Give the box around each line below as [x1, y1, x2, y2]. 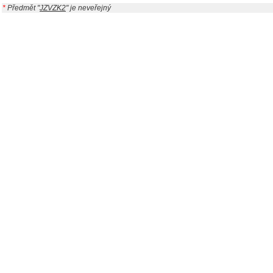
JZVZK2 [40, 4, 66, 12]
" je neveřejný [66, 4, 111, 12]
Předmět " [5, 4, 40, 12]
